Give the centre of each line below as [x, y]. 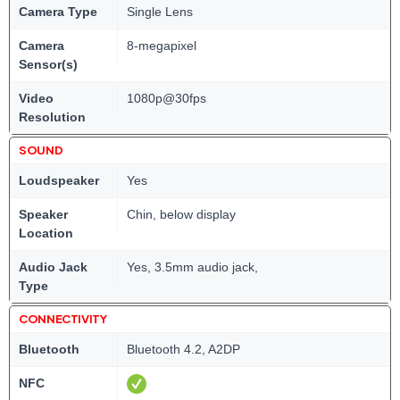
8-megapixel [162, 46]
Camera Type [58, 12]
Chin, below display [181, 214]
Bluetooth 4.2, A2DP [183, 349]
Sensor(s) [48, 64]
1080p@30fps [167, 98]
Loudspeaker [59, 180]
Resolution [52, 117]
